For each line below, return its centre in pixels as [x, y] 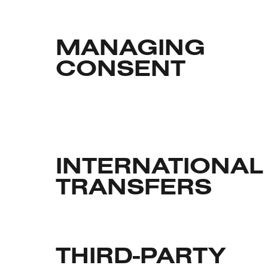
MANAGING [130, 49]
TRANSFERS [133, 188]
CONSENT [120, 70]
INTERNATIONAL [159, 167]
